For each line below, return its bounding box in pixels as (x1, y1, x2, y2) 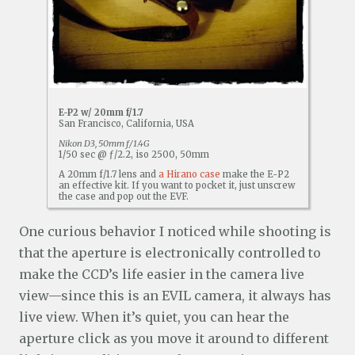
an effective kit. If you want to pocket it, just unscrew (58, 180, 295, 192)
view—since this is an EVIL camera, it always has (19, 288, 331, 304)
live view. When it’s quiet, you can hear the (19, 309, 289, 326)
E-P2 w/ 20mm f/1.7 (58, 106, 143, 118)
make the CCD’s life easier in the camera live (19, 266, 304, 283)
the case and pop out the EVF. (58, 191, 189, 203)
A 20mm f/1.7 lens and (58, 169, 158, 181)
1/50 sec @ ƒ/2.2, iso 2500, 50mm (58, 149, 209, 161)
